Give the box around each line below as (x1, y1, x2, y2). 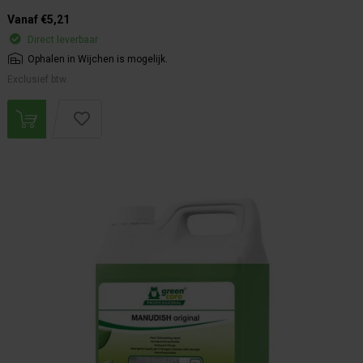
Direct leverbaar (28, 34, 98, 46)
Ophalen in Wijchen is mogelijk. (28, 53, 168, 66)
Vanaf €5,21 (7, 13, 70, 27)
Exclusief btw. (7, 74, 68, 86)
